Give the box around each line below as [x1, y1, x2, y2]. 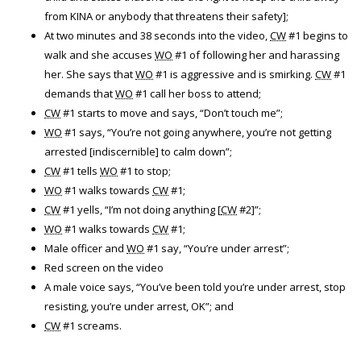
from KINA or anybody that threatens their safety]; [44, 9, 288, 23]
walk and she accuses [44, 48, 155, 62]
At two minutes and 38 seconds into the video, [44, 28, 270, 43]
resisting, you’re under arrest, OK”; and [44, 299, 234, 313]
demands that [44, 86, 115, 101]
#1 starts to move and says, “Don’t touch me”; [60, 106, 283, 120]
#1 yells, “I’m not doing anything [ [60, 202, 221, 217]
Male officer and [44, 241, 127, 255]
